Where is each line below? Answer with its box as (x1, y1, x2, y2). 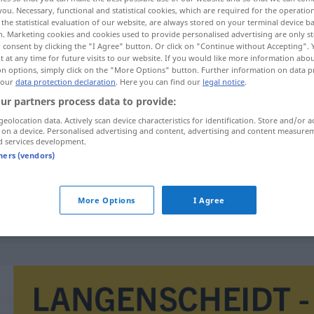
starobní (114, 204, 153, 218)
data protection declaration (15, 76, 116, 87)
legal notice (203, 76, 245, 87)
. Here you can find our (116, 76, 203, 87)
